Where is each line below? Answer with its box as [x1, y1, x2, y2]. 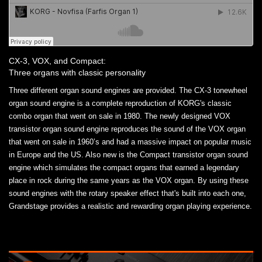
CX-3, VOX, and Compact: [9, 56, 106, 65]
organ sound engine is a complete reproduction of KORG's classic [9, 98, 232, 108]
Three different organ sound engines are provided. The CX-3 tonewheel [9, 85, 247, 95]
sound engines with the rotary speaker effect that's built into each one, [9, 188, 246, 198]
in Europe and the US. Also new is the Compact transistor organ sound [9, 150, 248, 159]
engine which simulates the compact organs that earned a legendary [9, 163, 239, 172]
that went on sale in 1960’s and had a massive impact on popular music [9, 137, 251, 146]
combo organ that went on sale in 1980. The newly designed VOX [9, 111, 230, 120]
